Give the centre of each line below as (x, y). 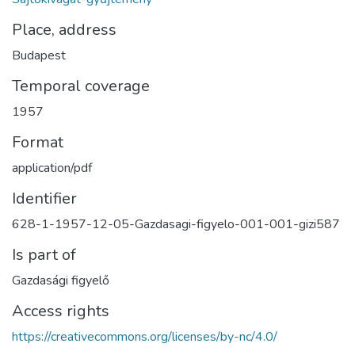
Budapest (39, 55)
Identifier (44, 198)
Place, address (64, 29)
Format (38, 142)
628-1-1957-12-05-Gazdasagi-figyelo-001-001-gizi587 (176, 224)
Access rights (61, 311)
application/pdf (52, 168)
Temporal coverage (81, 86)
